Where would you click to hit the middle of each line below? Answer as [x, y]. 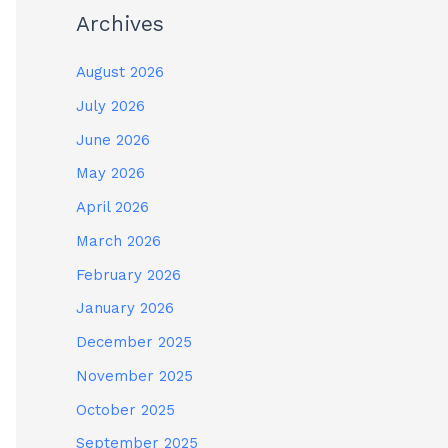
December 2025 [134, 342]
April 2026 [112, 207]
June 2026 [113, 139]
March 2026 [118, 240]
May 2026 [110, 173]
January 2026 [125, 308]
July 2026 [110, 105]
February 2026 [128, 274]
